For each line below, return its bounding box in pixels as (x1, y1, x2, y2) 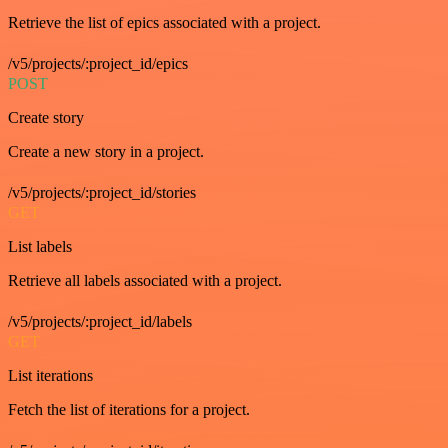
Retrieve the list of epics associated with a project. (8, 14, 321, 32)
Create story (8, 109, 84, 127)
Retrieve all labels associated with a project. (8, 272, 282, 290)
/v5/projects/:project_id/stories (8, 184, 196, 202)
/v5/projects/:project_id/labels (8, 313, 192, 331)
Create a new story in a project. (8, 143, 204, 161)
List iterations (8, 367, 93, 385)
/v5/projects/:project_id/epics (8, 55, 188, 73)
